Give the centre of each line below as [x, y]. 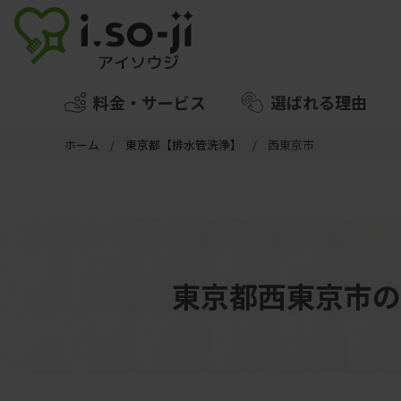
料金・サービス [149, 102]
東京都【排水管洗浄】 [183, 145]
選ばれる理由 [318, 102]
